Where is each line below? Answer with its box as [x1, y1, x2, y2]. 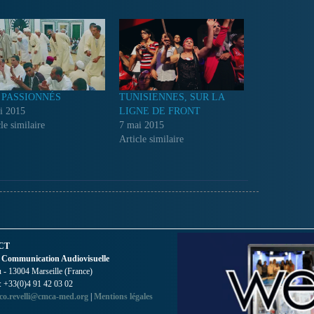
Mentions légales [94, 291, 153, 301]
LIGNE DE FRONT [118, 105, 200, 116]
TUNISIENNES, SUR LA [118, 91, 224, 102]
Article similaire [118, 133, 184, 144]
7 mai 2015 [118, 119, 164, 130]
